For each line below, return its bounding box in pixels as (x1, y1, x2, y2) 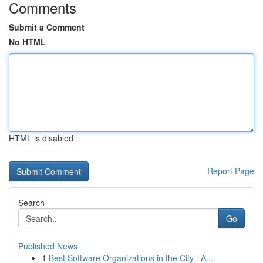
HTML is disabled (9, 132, 73, 144)
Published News (18, 240, 77, 252)
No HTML (9, 36, 46, 48)
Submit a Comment (9, 21, 85, 33)
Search (18, 197, 45, 208)
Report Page (207, 165, 254, 177)
